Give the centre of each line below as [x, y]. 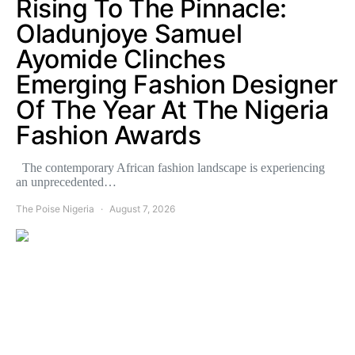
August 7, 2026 [142, 209]
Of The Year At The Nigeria [172, 110]
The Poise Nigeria [55, 209]
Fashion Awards [109, 135]
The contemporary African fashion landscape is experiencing [170, 168]
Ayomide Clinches [121, 59]
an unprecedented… [66, 182]
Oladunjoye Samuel [129, 34]
